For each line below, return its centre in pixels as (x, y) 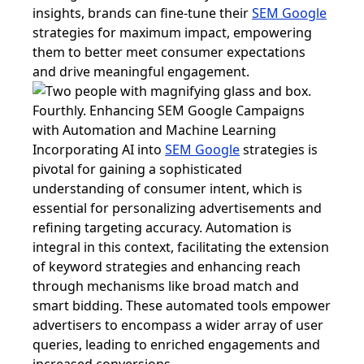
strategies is (279, 149)
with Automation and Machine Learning (154, 130)
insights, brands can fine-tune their (142, 13)
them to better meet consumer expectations (169, 52)
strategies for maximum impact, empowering (172, 32)
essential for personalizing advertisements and (177, 208)
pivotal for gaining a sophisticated (137, 169)
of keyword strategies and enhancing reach (167, 266)
